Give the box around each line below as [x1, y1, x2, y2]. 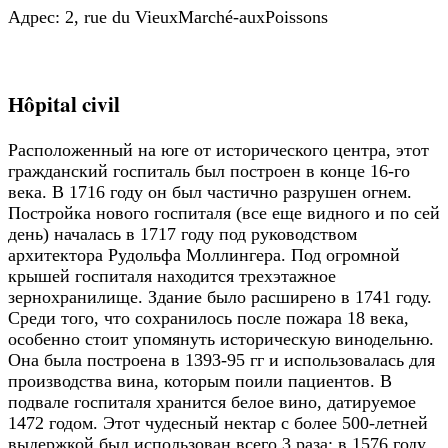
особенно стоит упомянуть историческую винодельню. [8, 329, 434, 350]
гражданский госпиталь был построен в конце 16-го [8, 161, 410, 182]
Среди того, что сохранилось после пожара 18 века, [8, 308, 409, 329]
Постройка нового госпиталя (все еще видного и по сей [8, 203, 440, 224]
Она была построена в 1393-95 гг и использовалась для [8, 350, 435, 371]
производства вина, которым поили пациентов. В [8, 371, 392, 392]
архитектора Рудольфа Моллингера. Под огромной [8, 245, 400, 266]
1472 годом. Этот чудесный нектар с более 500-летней [8, 413, 428, 434]
